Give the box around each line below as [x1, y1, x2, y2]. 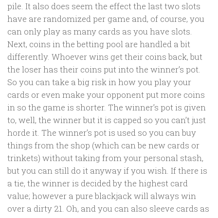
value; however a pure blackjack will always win [7, 190, 196, 202]
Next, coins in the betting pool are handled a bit [7, 38, 190, 50]
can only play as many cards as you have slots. [7, 26, 192, 37]
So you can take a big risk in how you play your [7, 76, 191, 88]
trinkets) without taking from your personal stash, [7, 152, 203, 164]
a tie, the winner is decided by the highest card [7, 178, 188, 189]
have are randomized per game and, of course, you [7, 13, 204, 25]
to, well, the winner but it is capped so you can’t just [7, 114, 206, 126]
